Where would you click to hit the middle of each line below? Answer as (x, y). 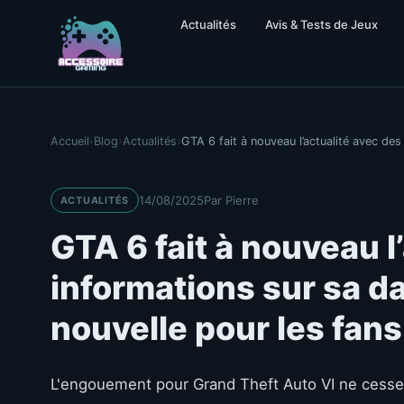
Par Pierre (231, 200)
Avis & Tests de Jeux (321, 24)
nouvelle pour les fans (226, 328)
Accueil (70, 141)
